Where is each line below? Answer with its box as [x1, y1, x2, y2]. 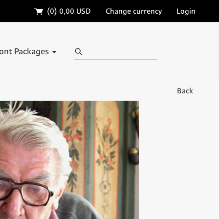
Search [73, 44, 96, 51]
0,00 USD [59, 7, 91, 15]
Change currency [106, 7, 162, 15]
